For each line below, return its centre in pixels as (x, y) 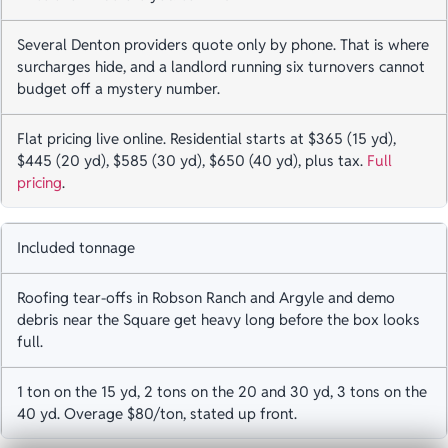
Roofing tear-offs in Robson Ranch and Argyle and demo (206, 298)
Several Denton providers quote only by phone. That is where (223, 45)
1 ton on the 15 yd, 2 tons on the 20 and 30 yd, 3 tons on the (222, 392)
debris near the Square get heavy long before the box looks (218, 320)
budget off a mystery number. (118, 89)
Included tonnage (76, 248)
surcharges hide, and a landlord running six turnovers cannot (221, 67)
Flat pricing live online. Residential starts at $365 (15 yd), (206, 139)
